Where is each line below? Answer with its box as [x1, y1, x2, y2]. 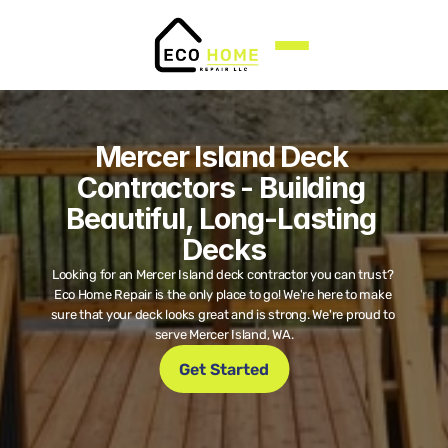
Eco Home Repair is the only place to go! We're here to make [53, 287, 392, 302]
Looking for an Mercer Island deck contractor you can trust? [51, 267, 394, 282]
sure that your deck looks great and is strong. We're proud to [50, 307, 395, 322]
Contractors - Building [77, 170, 365, 205]
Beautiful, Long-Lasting [66, 201, 376, 236]
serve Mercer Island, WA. [154, 327, 294, 342]
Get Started [179, 359, 269, 379]
